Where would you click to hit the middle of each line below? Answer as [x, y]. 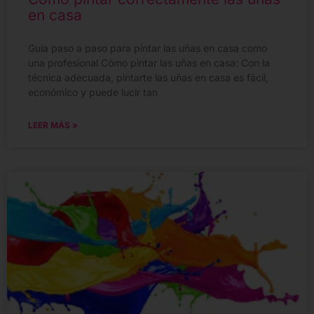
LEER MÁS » [53, 125]
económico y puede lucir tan [93, 93]
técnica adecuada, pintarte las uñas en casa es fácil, [148, 78]
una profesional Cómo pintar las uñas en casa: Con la [149, 63]
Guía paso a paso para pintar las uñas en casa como [148, 48]
